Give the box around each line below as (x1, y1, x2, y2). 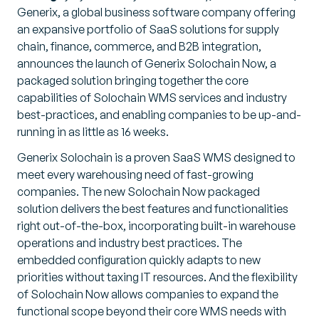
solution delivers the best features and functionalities (17, 202, 288, 216)
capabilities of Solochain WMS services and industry (17, 90, 287, 105)
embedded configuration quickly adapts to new (17, 253, 261, 267)
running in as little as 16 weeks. (17, 125, 169, 139)
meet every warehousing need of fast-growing (17, 167, 253, 182)
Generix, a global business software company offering (17, 5, 296, 19)
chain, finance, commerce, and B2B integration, (17, 39, 261, 53)
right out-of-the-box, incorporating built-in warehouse (17, 219, 296, 233)
